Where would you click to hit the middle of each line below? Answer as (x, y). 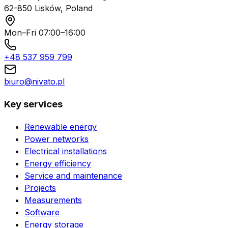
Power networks (56, 139)
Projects (40, 188)
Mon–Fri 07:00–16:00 (45, 32)
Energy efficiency (58, 164)
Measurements (53, 200)
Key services (33, 104)
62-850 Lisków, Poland (48, 8)
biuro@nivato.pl (34, 81)
